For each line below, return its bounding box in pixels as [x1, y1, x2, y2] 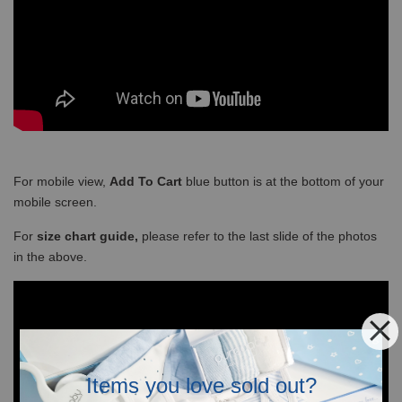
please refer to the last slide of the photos [138, 228, 377, 243]
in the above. [13, 249, 91, 264]
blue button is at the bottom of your [182, 173, 384, 188]
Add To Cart [109, 173, 182, 188]
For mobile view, [13, 173, 109, 188]
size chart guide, [37, 228, 138, 243]
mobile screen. [13, 194, 100, 209]
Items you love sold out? [85, 372, 317, 398]
